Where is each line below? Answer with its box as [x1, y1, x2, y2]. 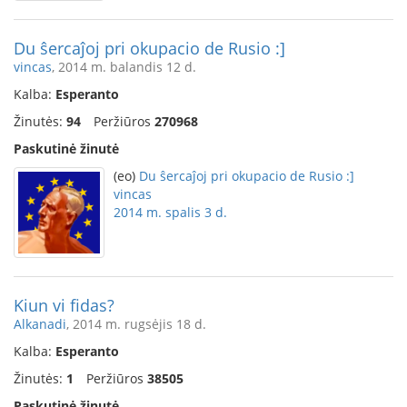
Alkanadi [14, 315, 66, 333]
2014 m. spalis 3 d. [114, 203, 227, 221]
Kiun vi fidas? [14, 294, 114, 316]
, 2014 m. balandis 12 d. [52, 58, 196, 75]
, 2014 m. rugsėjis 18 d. [66, 315, 206, 333]
